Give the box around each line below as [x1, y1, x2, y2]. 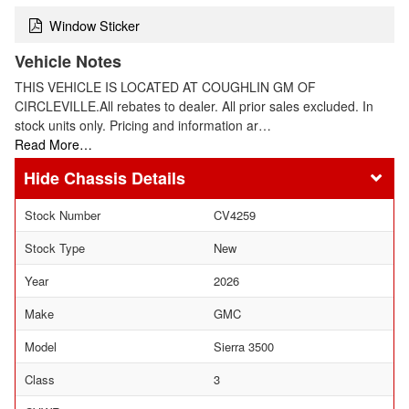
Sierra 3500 [214, 337, 274, 355]
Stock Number [25, 205, 100, 224]
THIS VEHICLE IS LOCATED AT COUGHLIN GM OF [15, 78, 316, 97]
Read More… [15, 135, 92, 154]
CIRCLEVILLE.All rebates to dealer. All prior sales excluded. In [15, 97, 373, 116]
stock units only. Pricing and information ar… [15, 116, 271, 135]
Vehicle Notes [15, 49, 121, 74]
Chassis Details [64, 165, 185, 190]
